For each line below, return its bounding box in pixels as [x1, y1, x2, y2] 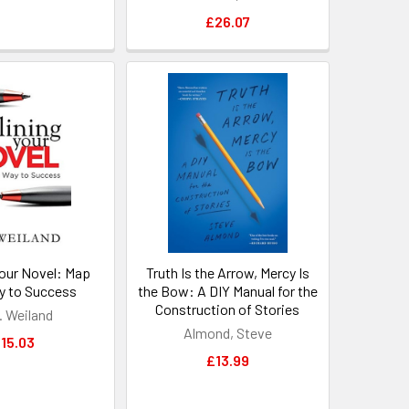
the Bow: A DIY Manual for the [137, 282, 318, 299]
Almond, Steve [183, 324, 272, 341]
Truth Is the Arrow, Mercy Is [145, 264, 309, 281]
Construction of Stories [155, 300, 300, 318]
